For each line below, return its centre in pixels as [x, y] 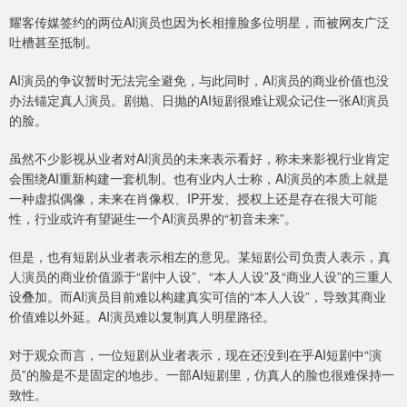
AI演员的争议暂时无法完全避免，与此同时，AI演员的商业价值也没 [199, 79]
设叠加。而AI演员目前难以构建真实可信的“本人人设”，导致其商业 [198, 296]
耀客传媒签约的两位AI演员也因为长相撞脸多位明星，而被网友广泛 [199, 21]
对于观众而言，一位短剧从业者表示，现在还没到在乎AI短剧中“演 [195, 354]
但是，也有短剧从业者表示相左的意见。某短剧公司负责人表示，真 [200, 256]
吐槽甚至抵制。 [54, 41]
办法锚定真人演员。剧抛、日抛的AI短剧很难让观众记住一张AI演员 [199, 99]
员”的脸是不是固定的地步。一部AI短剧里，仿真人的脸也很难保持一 [202, 374]
